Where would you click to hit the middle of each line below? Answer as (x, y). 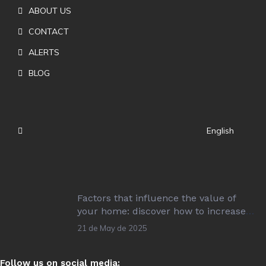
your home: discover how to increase (161, 211)
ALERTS (44, 52)
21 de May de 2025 (112, 228)
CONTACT (49, 31)
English (220, 131)
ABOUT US (50, 10)
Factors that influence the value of (157, 198)
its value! (98, 224)
